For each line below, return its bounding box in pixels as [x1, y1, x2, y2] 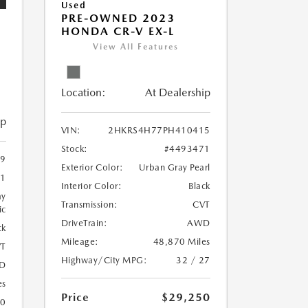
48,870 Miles [153, 236, 210, 247]
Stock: [60, 144, 88, 155]
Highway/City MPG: [60, 255, 147, 266]
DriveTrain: [60, 218, 107, 229]
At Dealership [144, 86, 210, 100]
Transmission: [60, 199, 118, 210]
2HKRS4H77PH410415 [108, 125, 210, 136]
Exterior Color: [60, 162, 123, 173]
